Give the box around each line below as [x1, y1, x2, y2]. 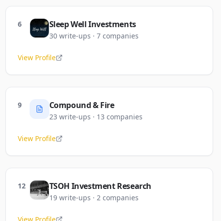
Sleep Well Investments [49, 19, 136, 30]
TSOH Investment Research [49, 181, 152, 191]
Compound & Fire [49, 100, 114, 110]
